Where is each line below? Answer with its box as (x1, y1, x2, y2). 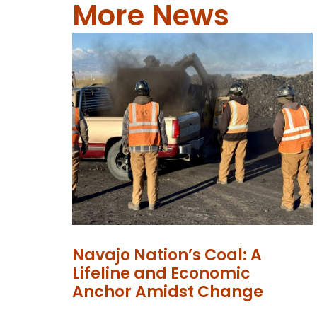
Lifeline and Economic (72, 262, 250, 284)
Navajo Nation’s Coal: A (72, 243, 262, 266)
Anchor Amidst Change (72, 280, 263, 303)
